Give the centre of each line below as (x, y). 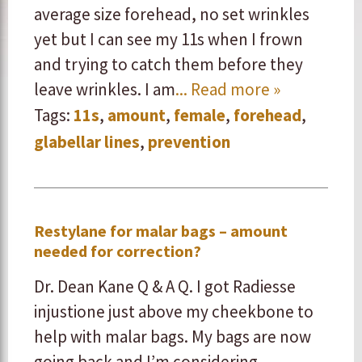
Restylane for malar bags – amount (161, 231)
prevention (189, 142)
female (200, 115)
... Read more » (228, 89)
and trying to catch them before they (168, 64)
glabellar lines (87, 142)
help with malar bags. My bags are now (173, 337)
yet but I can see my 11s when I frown (168, 39)
